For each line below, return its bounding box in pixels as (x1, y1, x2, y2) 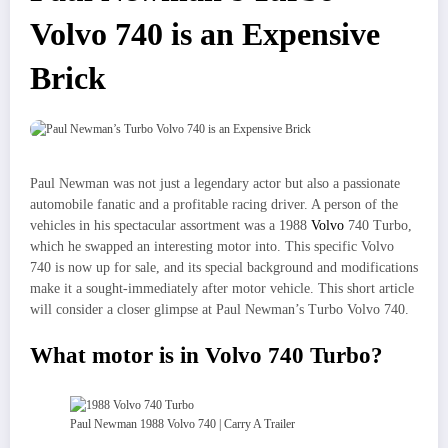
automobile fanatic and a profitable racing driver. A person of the (30, 197, 398, 213)
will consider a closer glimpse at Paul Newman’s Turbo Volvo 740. (30, 302, 409, 318)
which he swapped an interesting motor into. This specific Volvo (30, 239, 394, 255)
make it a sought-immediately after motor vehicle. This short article (30, 281, 414, 297)
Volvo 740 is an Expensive (30, 17, 380, 53)
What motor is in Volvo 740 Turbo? (30, 343, 383, 369)
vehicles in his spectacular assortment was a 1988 (30, 218, 311, 234)
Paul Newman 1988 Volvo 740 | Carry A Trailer (70, 416, 295, 431)
